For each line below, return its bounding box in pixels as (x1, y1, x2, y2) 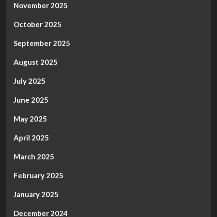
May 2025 (13, 114, 47, 124)
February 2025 (13, 171, 63, 180)
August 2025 (13, 58, 58, 67)
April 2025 (13, 133, 49, 142)
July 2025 (13, 77, 46, 86)
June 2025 (13, 95, 48, 105)
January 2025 (13, 190, 59, 199)
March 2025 (13, 152, 54, 161)
